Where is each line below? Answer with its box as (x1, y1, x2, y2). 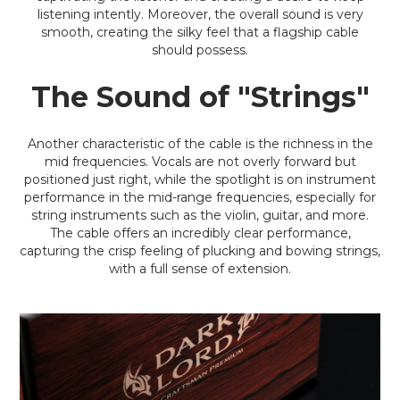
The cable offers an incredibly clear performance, (49, 225, 351, 241)
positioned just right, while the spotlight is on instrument (24, 171, 376, 187)
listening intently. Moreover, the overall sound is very (37, 6, 363, 22)
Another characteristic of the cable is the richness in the (27, 136, 373, 152)
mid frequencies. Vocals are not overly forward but (44, 154, 356, 170)
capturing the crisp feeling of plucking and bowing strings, (20, 243, 380, 259)
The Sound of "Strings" (30, 79, 370, 114)
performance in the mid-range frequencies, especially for (24, 189, 376, 205)
